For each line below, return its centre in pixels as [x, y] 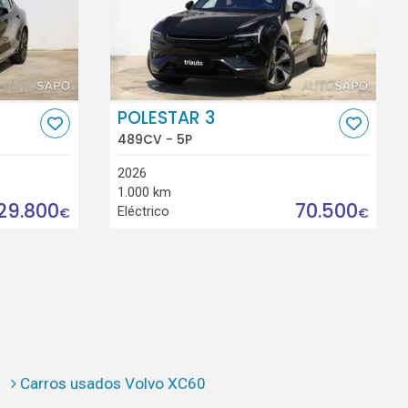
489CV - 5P [155, 139]
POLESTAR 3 [167, 118]
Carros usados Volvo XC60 [112, 384]
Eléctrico [144, 211]
